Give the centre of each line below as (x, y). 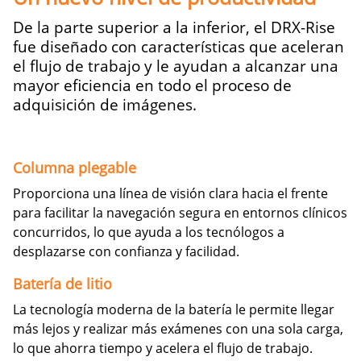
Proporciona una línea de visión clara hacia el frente (170, 194)
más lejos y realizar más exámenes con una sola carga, (178, 329)
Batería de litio (62, 284)
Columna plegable (75, 168)
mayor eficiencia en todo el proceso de (152, 85)
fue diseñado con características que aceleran (178, 47)
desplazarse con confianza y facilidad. (126, 252)
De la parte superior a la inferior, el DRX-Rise (174, 27)
